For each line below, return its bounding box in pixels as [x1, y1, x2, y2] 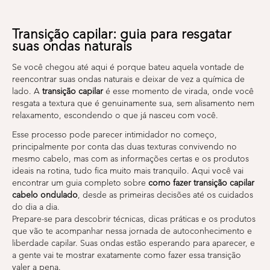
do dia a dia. [12, 201, 60, 212]
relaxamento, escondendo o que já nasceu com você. [12, 110, 218, 121]
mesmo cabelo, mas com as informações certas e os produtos [12, 153, 249, 164]
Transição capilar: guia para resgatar [12, 25, 231, 42]
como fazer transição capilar [148, 177, 254, 188]
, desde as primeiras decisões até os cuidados [78, 189, 253, 200]
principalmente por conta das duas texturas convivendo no [12, 141, 237, 152]
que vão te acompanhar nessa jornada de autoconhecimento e [12, 225, 252, 236]
